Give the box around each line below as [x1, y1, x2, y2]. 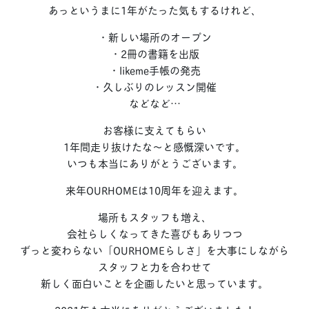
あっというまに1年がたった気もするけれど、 [48, 1, 261, 18]
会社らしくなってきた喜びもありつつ [66, 225, 243, 241]
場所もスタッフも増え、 [97, 208, 212, 225]
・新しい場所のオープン [97, 28, 212, 45]
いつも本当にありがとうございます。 [66, 154, 243, 171]
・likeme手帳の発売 [108, 61, 201, 78]
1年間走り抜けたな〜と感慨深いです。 [63, 138, 246, 154]
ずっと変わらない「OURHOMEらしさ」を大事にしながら [20, 241, 289, 258]
